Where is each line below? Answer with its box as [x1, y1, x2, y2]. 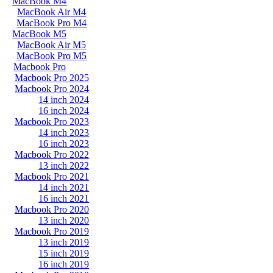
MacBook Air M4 [17, 7, 87, 17]
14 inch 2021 [38, 182, 90, 193]
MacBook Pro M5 [16, 51, 87, 61]
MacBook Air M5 [17, 40, 87, 50]
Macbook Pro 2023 [14, 116, 89, 127]
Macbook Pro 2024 [14, 83, 89, 94]
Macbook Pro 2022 [14, 149, 89, 160]
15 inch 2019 [38, 248, 90, 258]
